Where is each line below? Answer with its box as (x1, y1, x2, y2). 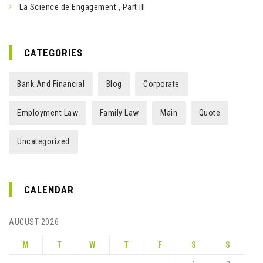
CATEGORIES (24, 47, 83, 59)
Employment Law (17, 108, 78, 117)
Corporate (143, 79, 180, 89)
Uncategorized (17, 137, 70, 146)
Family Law (99, 108, 139, 117)
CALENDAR (24, 184, 74, 195)
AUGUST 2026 (9, 217, 59, 227)
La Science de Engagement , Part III (19, 2, 146, 12)
